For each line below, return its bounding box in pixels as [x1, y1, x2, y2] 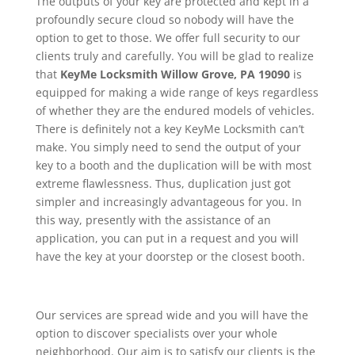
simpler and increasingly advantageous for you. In [35, 194, 302, 210]
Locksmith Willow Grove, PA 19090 [99, 67, 290, 82]
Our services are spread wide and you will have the [35, 307, 308, 323]
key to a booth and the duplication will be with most [35, 158, 311, 174]
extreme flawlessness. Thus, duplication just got [35, 176, 291, 192]
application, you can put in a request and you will [35, 231, 299, 246]
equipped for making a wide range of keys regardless [35, 85, 319, 101]
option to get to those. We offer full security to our [35, 30, 300, 46]
